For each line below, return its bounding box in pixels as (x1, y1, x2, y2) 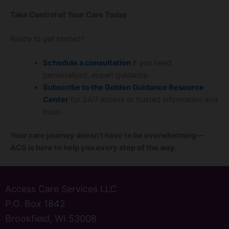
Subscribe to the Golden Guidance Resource (42, 83, 204, 93)
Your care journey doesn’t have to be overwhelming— (10, 131, 204, 141)
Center (42, 95, 68, 105)
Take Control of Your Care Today (10, 10, 127, 19)
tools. (42, 107, 62, 117)
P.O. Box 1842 (5, 198, 65, 209)
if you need (130, 58, 171, 68)
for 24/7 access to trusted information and (68, 95, 218, 105)
